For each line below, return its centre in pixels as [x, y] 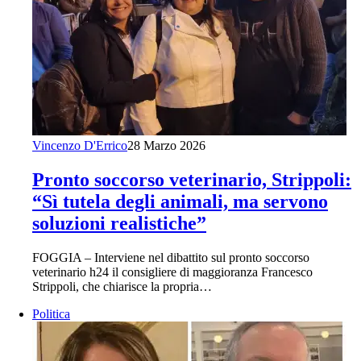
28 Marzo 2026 [166, 145]
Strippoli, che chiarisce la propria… [122, 286]
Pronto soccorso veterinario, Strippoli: [192, 179]
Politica [51, 313]
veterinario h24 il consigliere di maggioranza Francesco [172, 272]
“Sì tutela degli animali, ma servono [180, 201]
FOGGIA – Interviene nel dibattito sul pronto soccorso [171, 257]
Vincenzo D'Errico [80, 145]
